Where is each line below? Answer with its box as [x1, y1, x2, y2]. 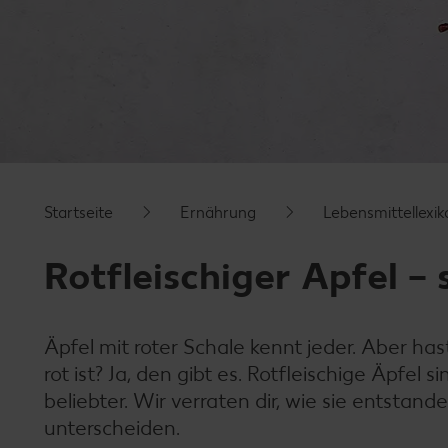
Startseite [44, 202, 113, 222]
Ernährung [180, 202, 256, 222]
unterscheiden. [44, 414, 180, 440]
